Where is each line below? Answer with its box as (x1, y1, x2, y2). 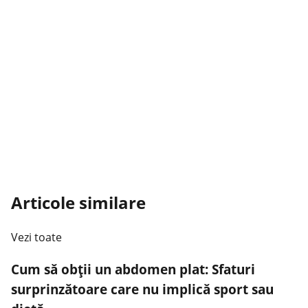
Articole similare (11, 190, 146, 214)
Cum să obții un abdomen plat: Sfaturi (11, 261, 255, 278)
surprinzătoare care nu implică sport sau (11, 280, 274, 298)
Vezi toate (11, 230, 62, 245)
